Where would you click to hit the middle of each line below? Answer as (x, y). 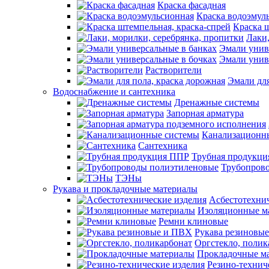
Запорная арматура (205, 113)
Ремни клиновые (193, 221)
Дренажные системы (217, 102)
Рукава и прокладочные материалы (125, 189)
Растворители (174, 70)
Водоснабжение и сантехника (114, 92)
